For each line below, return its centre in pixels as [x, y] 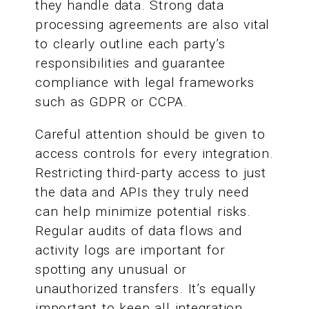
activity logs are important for [130, 250]
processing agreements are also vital [153, 24]
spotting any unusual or [111, 269]
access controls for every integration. [154, 153]
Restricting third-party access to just [151, 172]
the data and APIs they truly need [142, 192]
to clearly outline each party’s [130, 43]
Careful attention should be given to [150, 134]
